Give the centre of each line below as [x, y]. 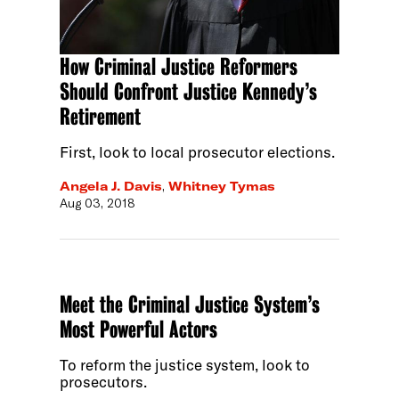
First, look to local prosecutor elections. [198, 152]
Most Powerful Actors [139, 329]
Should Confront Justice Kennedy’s [189, 92]
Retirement [101, 117]
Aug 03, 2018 [98, 203]
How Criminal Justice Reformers [179, 67]
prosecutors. [104, 381]
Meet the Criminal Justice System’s [190, 304]
